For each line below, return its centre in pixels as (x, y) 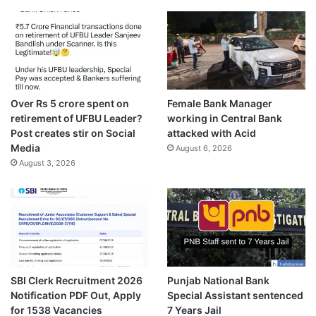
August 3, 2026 (47, 163)
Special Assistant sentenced (235, 295)
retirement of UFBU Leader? (77, 118)
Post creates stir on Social (73, 133)
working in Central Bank (224, 118)
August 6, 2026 (203, 148)
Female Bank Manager (219, 103)
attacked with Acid (211, 133)
